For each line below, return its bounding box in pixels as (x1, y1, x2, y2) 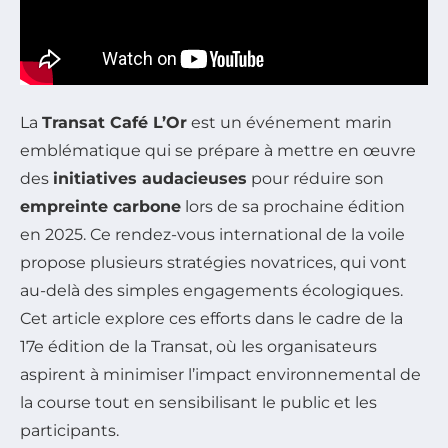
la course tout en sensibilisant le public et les (20, 392, 377, 412)
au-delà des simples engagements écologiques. (20, 280, 403, 300)
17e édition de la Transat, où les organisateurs (20, 336, 377, 356)
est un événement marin (187, 112, 392, 132)
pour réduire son (247, 168, 384, 188)
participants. (20, 420, 119, 440)
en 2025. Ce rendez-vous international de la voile (20, 224, 405, 244)
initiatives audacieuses (53, 168, 247, 188)
